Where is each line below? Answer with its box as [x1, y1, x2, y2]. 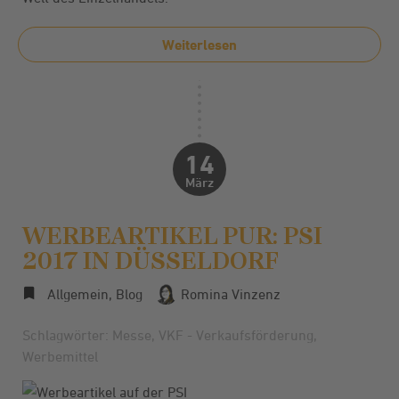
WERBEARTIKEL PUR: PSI [22, 220, 322, 250]
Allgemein [47, 285, 109, 302]
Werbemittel [22, 348, 98, 364]
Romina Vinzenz [177, 285, 281, 302]
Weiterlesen [162, 36, 237, 53]
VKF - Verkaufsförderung [159, 327, 313, 343]
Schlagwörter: [22, 327, 112, 343]
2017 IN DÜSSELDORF [22, 245, 279, 275]
